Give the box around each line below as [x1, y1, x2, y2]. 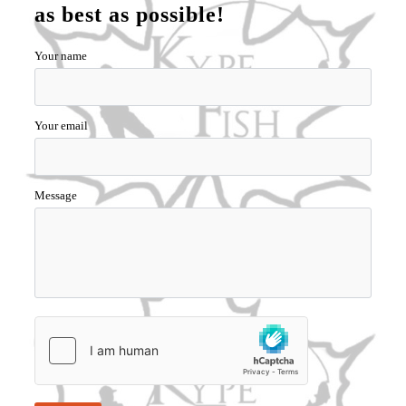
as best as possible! [34, 2, 226, 27]
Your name [34, 49, 88, 63]
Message [34, 188, 78, 202]
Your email [34, 119, 89, 132]
